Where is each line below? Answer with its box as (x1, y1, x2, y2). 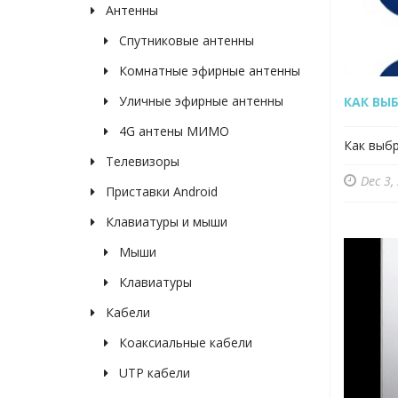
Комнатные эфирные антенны (115, 62, 300, 80)
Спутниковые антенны (115, 32, 254, 50)
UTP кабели (115, 364, 190, 382)
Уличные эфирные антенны (115, 92, 283, 110)
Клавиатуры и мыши (102, 213, 227, 231)
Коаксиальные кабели (115, 334, 252, 352)
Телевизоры (102, 153, 179, 171)
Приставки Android (102, 183, 218, 201)
